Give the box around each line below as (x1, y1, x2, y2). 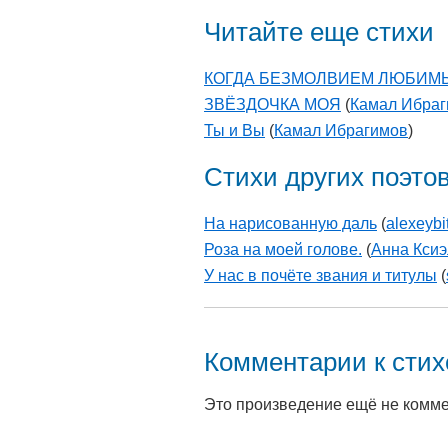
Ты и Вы (204, 122, 265, 140)
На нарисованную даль (204, 215, 377, 233)
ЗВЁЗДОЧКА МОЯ (204, 96, 341, 114)
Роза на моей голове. (204, 241, 362, 259)
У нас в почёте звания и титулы (204, 267, 437, 285)
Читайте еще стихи (204, 18, 434, 46)
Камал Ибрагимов (274, 122, 408, 140)
